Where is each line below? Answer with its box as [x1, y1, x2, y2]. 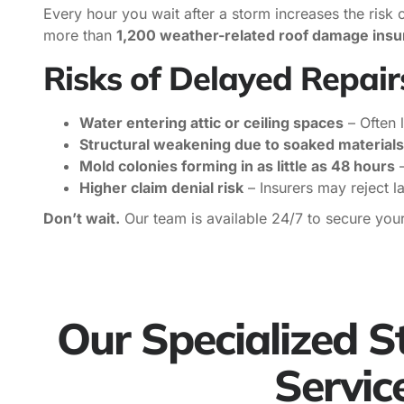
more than [43, 25, 116, 44]
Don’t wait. [43, 209, 120, 228]
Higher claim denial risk [79, 179, 243, 197]
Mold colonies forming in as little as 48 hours [79, 157, 395, 176]
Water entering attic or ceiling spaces [79, 114, 344, 133]
